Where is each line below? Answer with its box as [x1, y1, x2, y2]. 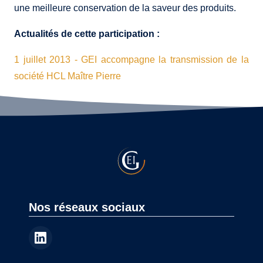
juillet [23, 55, 46, 65]
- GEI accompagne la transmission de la [74, 55, 249, 65]
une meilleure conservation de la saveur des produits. [14, 3, 236, 14]
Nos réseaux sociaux [29, 201, 146, 214]
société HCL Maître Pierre [14, 71, 121, 82]
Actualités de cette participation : [14, 29, 160, 39]
